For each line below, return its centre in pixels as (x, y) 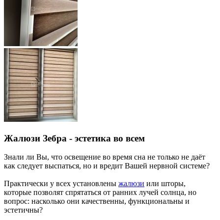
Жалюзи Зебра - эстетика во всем (74, 138)
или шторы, (165, 184)
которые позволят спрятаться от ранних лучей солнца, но (100, 192)
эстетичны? (23, 210)
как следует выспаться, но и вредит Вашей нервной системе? (107, 166)
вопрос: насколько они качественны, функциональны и (97, 201)
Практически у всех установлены (61, 184)
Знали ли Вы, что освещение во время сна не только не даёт (105, 157)
